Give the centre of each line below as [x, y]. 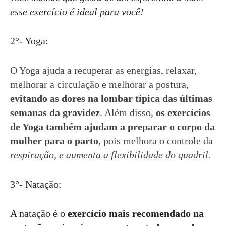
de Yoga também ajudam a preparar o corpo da [112, 127]
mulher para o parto [54, 141]
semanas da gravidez [55, 112]
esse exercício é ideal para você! [77, 12]
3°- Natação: [36, 184]
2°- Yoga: [29, 41]
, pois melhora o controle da [156, 141]
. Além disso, [128, 112]
